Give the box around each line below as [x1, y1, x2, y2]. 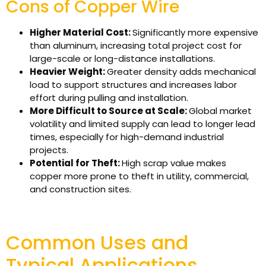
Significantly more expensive [132, 26, 258, 39]
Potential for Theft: [30, 156, 122, 169]
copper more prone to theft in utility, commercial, [30, 169, 249, 182]
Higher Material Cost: [30, 26, 132, 39]
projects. [30, 143, 68, 156]
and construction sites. [30, 182, 131, 195]
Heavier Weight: [30, 65, 107, 78]
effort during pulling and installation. [30, 91, 188, 104]
